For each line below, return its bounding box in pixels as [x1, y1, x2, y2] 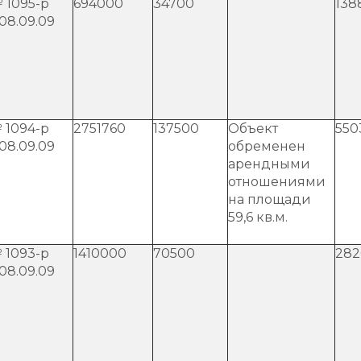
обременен [228, 138, 305, 154]
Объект [228, 120, 278, 136]
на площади [228, 191, 311, 207]
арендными [228, 156, 310, 172]
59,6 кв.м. [228, 209, 288, 225]
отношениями [228, 173, 326, 189]
